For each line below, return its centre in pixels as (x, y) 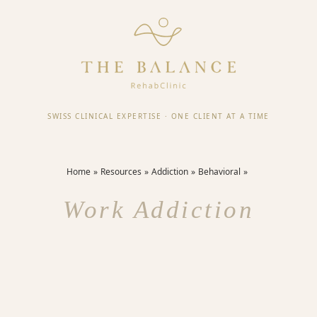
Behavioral (219, 172)
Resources (121, 172)
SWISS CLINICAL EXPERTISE (105, 116)
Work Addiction (158, 210)
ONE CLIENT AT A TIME (220, 116)
